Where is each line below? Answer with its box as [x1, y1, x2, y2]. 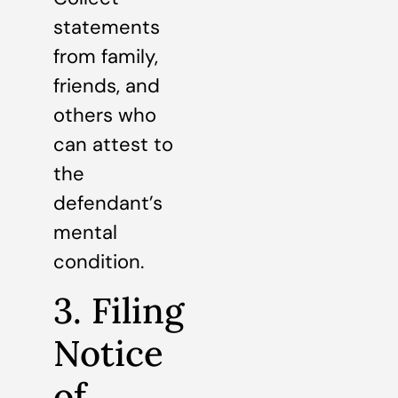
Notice [53, 330, 163, 376]
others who [53, 102, 156, 129]
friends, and [53, 73, 160, 99]
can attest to [53, 131, 173, 158]
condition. [53, 249, 144, 275]
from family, [53, 44, 158, 70]
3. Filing [53, 287, 184, 333]
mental [53, 219, 117, 246]
